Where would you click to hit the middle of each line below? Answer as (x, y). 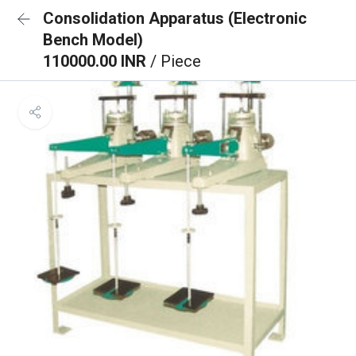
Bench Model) (93, 40)
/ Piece (176, 61)
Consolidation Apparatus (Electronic (175, 18)
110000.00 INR (97, 61)
